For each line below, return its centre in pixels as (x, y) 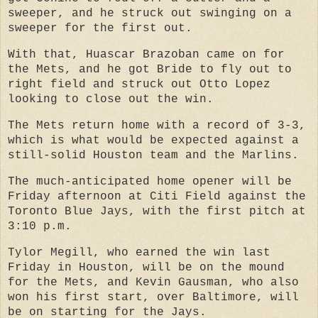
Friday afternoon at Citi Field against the (157, 196)
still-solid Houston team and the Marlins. (153, 155)
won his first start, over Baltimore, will (153, 297)
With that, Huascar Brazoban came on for (146, 55)
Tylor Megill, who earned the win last (139, 252)
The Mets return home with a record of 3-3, (157, 125)
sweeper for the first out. (100, 29)
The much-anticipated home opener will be (150, 181)
